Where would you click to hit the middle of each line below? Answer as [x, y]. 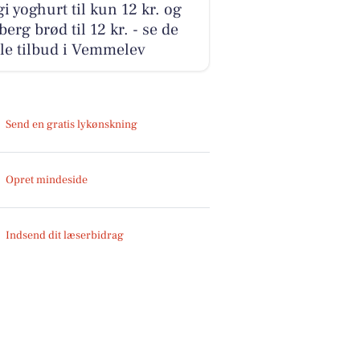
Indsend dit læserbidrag [65, 235]
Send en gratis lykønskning [72, 124]
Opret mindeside [47, 180]
